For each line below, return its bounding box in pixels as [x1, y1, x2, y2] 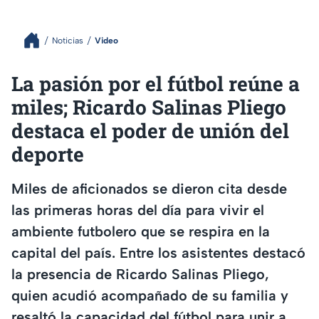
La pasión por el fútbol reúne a [11, 70, 300, 97]
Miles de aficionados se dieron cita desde [11, 179, 287, 197]
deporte [11, 141, 84, 167]
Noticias [52, 35, 83, 46]
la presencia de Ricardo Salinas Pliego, [11, 265, 269, 283]
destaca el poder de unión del [11, 117, 289, 144]
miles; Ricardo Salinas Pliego [11, 94, 286, 120]
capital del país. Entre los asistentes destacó [11, 244, 305, 261]
